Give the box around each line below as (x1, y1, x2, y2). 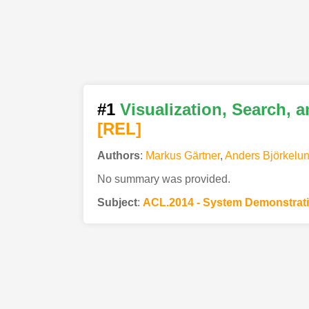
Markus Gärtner (145, 149, 220, 161)
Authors (97, 149, 140, 161)
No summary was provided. (97, 172, 230, 185)
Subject (97, 196, 137, 208)
